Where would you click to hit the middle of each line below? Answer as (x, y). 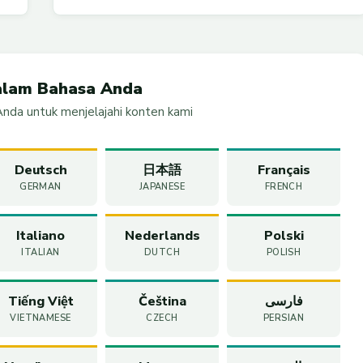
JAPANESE (162, 187)
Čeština (162, 302)
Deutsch (41, 171)
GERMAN (41, 187)
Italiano (41, 236)
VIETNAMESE (41, 318)
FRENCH (284, 187)
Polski (284, 236)
